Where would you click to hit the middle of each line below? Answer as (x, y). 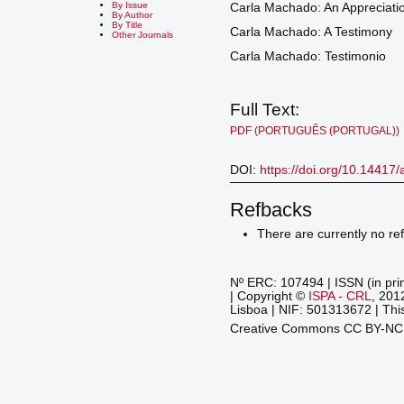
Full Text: (264, 110)
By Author (132, 14)
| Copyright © (269, 296)
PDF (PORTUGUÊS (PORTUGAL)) (314, 130)
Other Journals (142, 34)
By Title (127, 24)
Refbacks (271, 210)
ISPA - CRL (340, 296)
